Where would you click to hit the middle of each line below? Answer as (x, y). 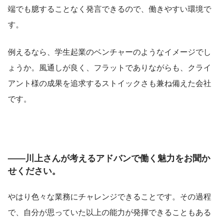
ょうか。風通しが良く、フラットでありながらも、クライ (109, 67)
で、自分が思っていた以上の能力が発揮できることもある (109, 212)
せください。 (34, 171)
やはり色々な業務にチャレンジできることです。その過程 (109, 197)
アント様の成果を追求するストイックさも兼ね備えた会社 (109, 83)
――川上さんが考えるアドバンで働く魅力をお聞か (109, 158)
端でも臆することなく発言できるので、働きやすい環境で (109, 9)
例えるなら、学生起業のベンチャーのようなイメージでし (109, 52)
